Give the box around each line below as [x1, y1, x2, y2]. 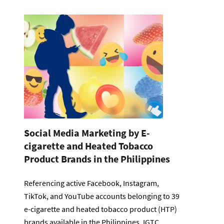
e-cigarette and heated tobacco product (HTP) [24, 203, 177, 214]
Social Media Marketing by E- [24, 126, 150, 139]
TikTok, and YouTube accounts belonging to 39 [24, 190, 179, 201]
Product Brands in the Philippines [24, 152, 170, 165]
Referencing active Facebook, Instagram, [24, 177, 159, 188]
